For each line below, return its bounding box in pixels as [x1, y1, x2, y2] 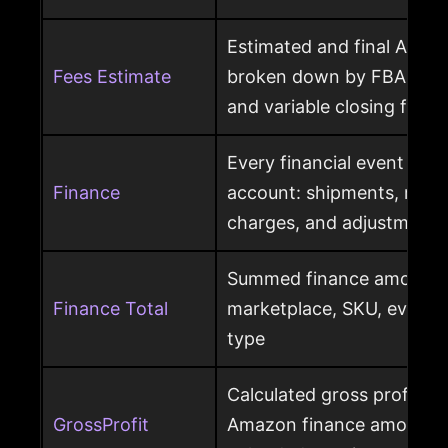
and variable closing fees [227, 96, 436, 118]
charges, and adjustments [227, 212, 446, 234]
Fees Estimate [53, 66, 171, 88]
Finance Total [53, 298, 168, 320]
